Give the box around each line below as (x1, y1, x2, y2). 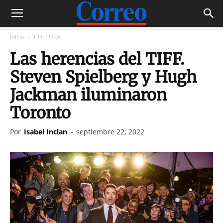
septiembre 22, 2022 (76, 127, 144, 136)
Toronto (10, 103, 71, 123)
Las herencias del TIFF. (10, 49, 184, 69)
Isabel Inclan (24, 127, 67, 136)
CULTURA (34, 33, 61, 41)
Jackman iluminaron (10, 85, 167, 105)
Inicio (10, 33, 24, 41)
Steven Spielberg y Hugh (10, 67, 197, 87)
